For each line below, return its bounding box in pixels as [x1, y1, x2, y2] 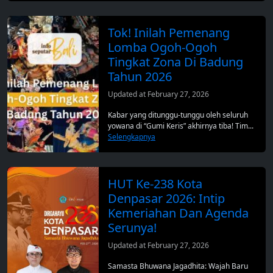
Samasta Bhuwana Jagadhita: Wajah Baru [108, 261, 248, 272]
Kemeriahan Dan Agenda [108, 205, 249, 222]
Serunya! [108, 219, 157, 236]
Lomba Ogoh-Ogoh [108, 39, 217, 56]
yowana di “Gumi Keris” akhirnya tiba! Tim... [108, 121, 253, 132]
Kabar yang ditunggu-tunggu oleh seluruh [108, 110, 248, 121]
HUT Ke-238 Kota [108, 175, 202, 193]
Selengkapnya [108, 132, 155, 143]
